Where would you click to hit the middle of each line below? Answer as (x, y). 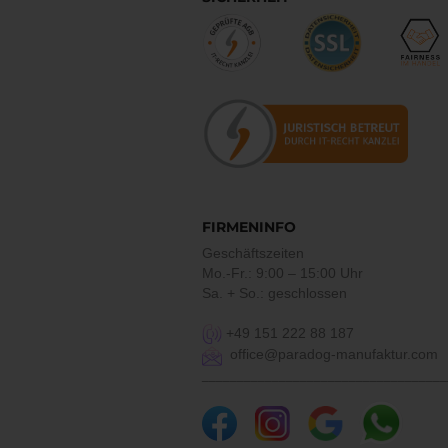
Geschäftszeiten (253, 253)
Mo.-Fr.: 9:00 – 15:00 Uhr (282, 273)
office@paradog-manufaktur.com (330, 354)
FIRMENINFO (249, 227)
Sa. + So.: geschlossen (274, 293)
